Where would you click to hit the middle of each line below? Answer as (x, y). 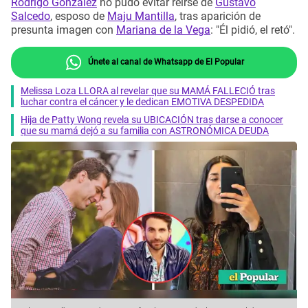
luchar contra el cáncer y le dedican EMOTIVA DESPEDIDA (142, 101)
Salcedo (31, 16)
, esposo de (79, 16)
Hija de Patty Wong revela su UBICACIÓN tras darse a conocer (152, 119)
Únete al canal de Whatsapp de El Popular (165, 62)
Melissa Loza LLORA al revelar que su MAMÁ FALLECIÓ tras (148, 90)
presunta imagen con (64, 30)
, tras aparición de (218, 16)
